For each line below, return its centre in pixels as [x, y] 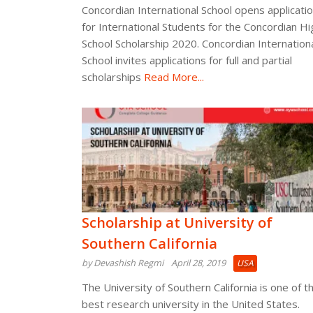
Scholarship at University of [177, 223]
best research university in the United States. [191, 304]
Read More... [173, 77]
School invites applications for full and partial [187, 60]
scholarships [111, 77]
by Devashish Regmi [123, 263]
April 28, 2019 [198, 263]
